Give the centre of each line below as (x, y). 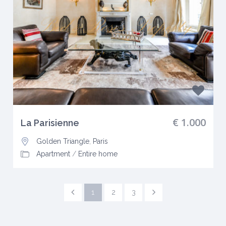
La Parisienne (50, 123)
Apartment (53, 154)
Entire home (98, 154)
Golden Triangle (63, 141)
